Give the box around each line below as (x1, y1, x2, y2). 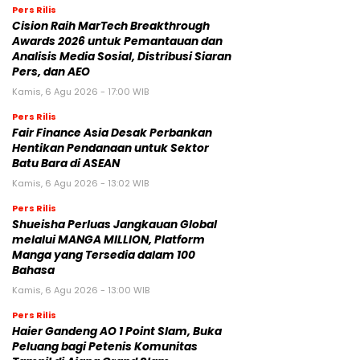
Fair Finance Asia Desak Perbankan (12, 125, 212, 141)
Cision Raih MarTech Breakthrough (12, 18, 210, 34)
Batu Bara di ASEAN (12, 155, 120, 171)
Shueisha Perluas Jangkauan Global (12, 216, 217, 232)
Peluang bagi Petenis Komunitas (12, 338, 198, 354)
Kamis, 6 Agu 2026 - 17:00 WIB (12, 84, 149, 98)
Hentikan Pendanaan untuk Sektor (12, 140, 209, 156)
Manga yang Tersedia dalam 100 (12, 247, 195, 263)
